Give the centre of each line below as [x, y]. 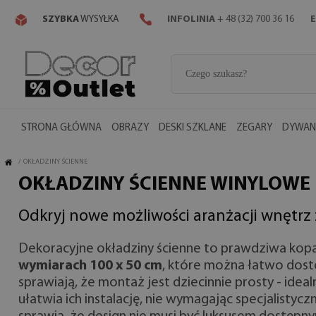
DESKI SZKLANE [193, 128]
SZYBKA [61, 20]
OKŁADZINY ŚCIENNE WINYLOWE [164, 185]
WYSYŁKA [99, 20]
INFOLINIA [191, 20]
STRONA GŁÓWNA [61, 128]
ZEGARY [254, 128]
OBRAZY [130, 128]
